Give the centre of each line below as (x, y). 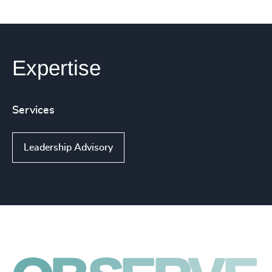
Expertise (56, 68)
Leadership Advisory (68, 148)
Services (33, 111)
